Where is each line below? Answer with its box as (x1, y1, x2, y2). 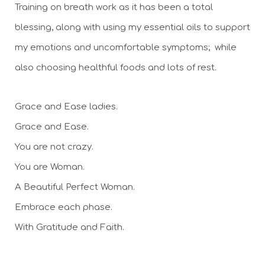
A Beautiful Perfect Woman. (15, 182, 137, 193)
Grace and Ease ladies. (15, 102, 120, 112)
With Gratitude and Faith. (15, 222, 127, 233)
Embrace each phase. (15, 202, 112, 213)
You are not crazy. (15, 142, 96, 153)
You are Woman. (15, 162, 87, 173)
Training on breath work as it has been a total (15, 2, 213, 13)
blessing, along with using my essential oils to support (15, 22, 250, 33)
